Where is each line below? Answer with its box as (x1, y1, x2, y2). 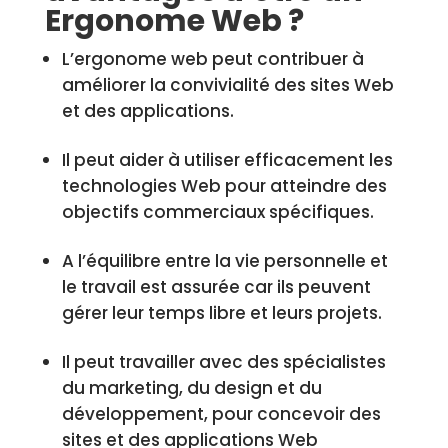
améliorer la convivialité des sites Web (61, 73, 394, 97)
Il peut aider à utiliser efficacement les (61, 148, 393, 172)
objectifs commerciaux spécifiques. (61, 200, 374, 224)
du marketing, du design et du (61, 376, 322, 400)
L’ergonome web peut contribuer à (61, 47, 364, 71)
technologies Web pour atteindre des (61, 174, 387, 198)
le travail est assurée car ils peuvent (61, 275, 371, 299)
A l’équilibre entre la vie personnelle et (61, 249, 388, 273)
